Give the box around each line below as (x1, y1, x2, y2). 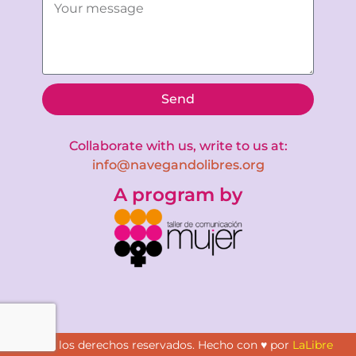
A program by (114, 203, 242, 226)
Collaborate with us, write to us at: (68, 157, 288, 173)
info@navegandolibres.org (91, 176, 265, 192)
